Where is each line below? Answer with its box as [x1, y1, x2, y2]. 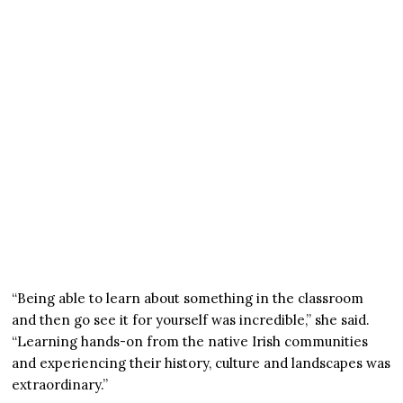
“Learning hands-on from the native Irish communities [12, 333, 369, 351]
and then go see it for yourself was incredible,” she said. [12, 311, 371, 329]
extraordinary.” [12, 376, 109, 394]
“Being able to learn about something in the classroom [12, 290, 364, 308]
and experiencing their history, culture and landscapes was [12, 354, 391, 372]
